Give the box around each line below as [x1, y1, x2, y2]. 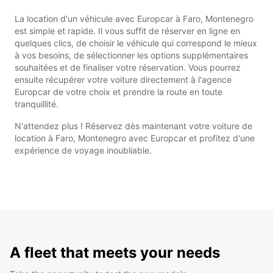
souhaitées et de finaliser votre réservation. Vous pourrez [15, 62, 241, 73]
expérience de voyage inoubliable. [15, 144, 152, 155]
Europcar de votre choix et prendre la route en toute [15, 86, 222, 97]
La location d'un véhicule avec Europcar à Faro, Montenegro [15, 13, 253, 24]
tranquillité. [15, 98, 58, 109]
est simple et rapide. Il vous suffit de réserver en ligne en [15, 25, 240, 36]
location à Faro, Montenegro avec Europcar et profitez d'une [15, 132, 255, 143]
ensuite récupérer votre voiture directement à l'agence [15, 74, 232, 85]
